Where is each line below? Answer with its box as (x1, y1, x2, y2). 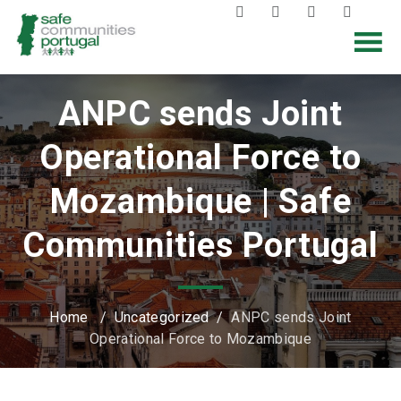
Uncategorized (114, 309, 209, 327)
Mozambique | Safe (49, 182, 352, 222)
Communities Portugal (22, 226, 379, 266)
